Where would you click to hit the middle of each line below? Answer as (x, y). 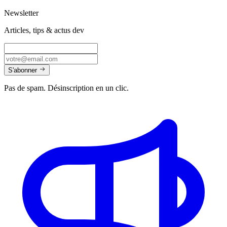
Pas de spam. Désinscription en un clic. (66, 88)
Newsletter (21, 13)
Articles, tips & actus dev (44, 30)
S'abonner (23, 70)
